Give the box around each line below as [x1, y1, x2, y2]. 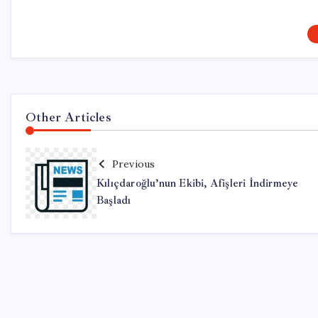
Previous [111, 157, 155, 170]
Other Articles [26, 109, 111, 125]
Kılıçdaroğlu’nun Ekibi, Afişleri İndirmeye [97, 176, 299, 190]
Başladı [97, 193, 131, 207]
